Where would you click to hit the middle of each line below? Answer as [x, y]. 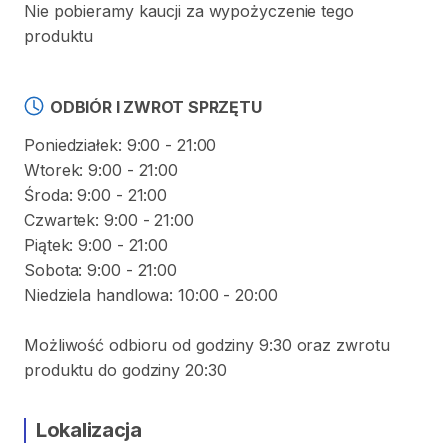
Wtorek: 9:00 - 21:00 [101, 170]
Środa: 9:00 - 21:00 [96, 195]
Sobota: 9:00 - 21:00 [100, 270]
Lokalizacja [89, 430]
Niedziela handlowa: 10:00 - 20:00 [151, 295]
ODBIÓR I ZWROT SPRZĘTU [156, 107]
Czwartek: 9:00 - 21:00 [109, 220]
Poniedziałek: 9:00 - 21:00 [120, 145]
